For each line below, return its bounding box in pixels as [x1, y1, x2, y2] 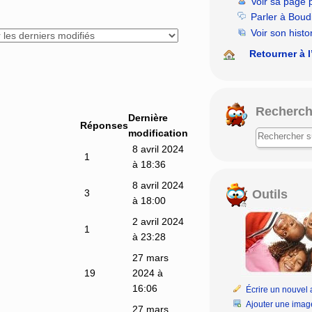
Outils [248, 187, 288, 201]
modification [128, 127, 188, 139]
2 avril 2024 [132, 215, 184, 227]
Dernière [128, 111, 168, 123]
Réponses [80, 119, 128, 131]
